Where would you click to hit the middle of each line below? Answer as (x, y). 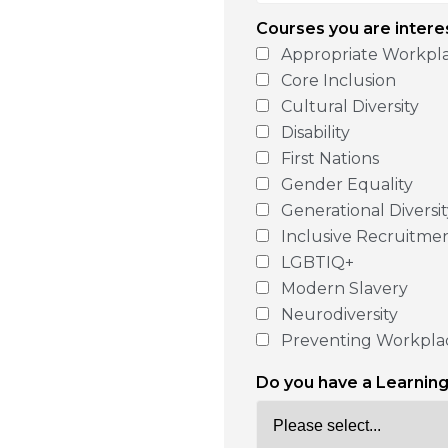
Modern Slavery (344, 289)
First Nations (330, 159)
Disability (315, 133)
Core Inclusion (338, 81)
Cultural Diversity (350, 107)
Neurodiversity (339, 315)
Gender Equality (347, 185)
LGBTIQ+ (317, 263)
